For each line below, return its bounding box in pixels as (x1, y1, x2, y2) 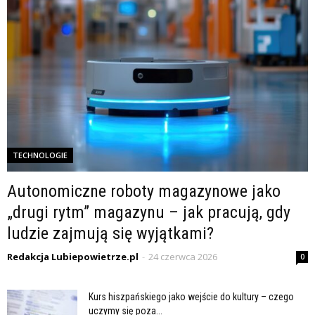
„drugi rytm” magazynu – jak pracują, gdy (7, 202, 290, 222)
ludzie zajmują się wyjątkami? (7, 223, 214, 243)
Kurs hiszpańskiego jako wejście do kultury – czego (89, 290, 294, 302)
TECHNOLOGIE (13, 149, 67, 160)
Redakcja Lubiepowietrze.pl (7, 250, 139, 263)
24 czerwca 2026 (148, 250, 217, 263)
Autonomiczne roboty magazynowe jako (7, 181, 281, 201)
